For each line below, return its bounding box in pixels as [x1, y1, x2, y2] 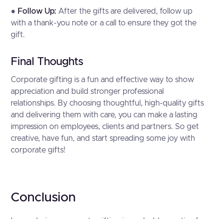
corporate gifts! [11, 146, 66, 154]
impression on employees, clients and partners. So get [11, 123, 199, 131]
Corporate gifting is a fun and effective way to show [11, 76, 195, 84]
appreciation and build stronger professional [11, 88, 164, 95]
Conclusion [11, 191, 76, 204]
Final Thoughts [11, 57, 84, 67]
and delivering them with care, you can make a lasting [11, 111, 198, 119]
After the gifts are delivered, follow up [58, 7, 193, 15]
